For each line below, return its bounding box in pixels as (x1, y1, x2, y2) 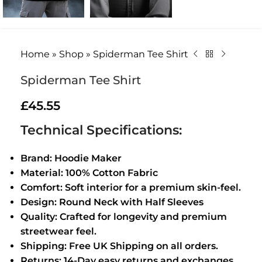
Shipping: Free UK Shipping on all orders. (20, 240, 218, 251)
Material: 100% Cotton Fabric (20, 167, 158, 178)
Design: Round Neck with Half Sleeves (20, 196, 204, 208)
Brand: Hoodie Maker (20, 152, 122, 164)
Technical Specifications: (20, 122, 182, 138)
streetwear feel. (20, 225, 96, 237)
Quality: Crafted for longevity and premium (20, 211, 227, 222)
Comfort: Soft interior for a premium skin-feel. (20, 181, 241, 193)
